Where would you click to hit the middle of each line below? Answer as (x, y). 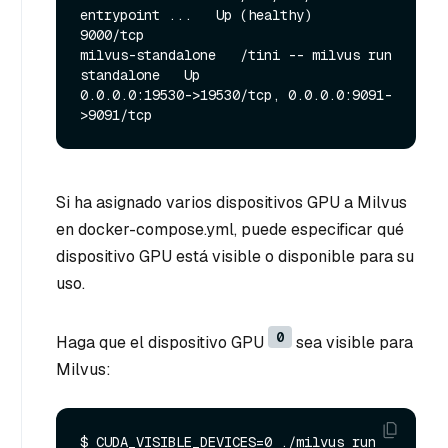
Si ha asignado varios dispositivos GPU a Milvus (231, 202)
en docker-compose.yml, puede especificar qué (230, 229)
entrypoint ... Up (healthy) (196, 14)
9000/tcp (112, 34)
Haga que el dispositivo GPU (162, 342)
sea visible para (352, 342)
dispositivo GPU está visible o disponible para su (235, 256)
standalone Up (140, 74)
